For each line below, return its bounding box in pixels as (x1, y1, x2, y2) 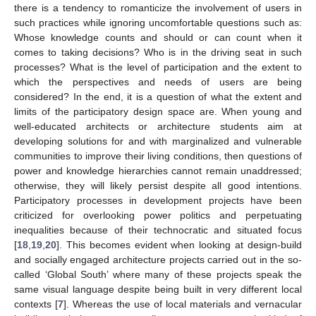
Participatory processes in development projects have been (14, 194, 302, 206)
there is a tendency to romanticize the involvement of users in (14, 1, 302, 13)
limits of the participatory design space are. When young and (14, 105, 302, 117)
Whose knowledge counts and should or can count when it (14, 31, 302, 43)
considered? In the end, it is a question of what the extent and (14, 90, 302, 102)
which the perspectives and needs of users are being (14, 75, 302, 87)
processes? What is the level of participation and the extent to (14, 61, 302, 73)
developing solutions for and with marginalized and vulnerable (14, 135, 302, 147)
